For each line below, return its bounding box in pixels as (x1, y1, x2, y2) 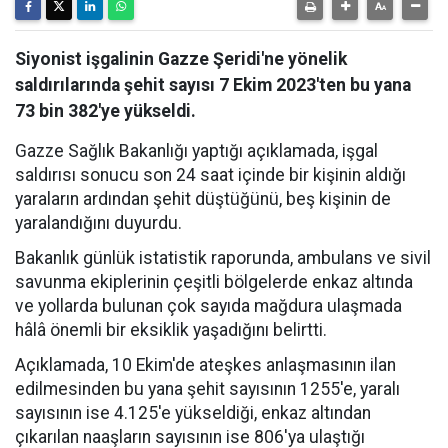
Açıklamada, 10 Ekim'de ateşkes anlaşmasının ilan (15, 355, 396, 375)
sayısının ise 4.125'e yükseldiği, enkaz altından (15, 403, 371, 423)
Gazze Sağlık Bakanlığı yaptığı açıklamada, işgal (15, 141, 378, 161)
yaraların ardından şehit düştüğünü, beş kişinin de (15, 189, 391, 209)
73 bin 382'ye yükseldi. (15, 101, 196, 121)
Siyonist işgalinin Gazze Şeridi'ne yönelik (15, 49, 347, 69)
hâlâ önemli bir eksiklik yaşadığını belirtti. (15, 320, 327, 340)
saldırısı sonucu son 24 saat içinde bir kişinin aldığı (15, 165, 406, 185)
